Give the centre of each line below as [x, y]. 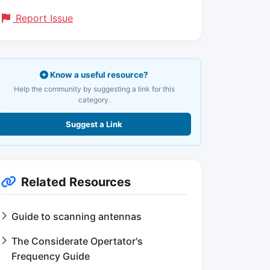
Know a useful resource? [98, 75]
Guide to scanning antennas [77, 216]
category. [94, 100]
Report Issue [43, 18]
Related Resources [76, 182]
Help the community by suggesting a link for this [94, 89]
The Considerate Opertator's [77, 241]
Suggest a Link [94, 124]
